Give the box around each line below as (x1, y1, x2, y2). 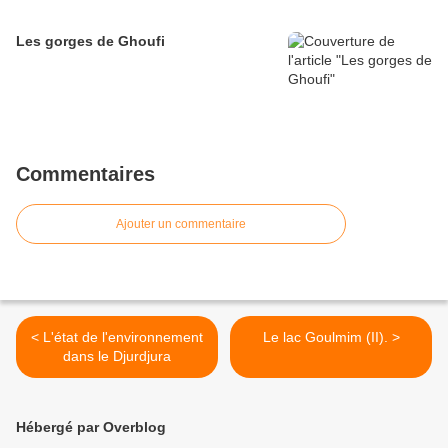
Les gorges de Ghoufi (16, 33, 165, 50)
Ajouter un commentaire (116, 217, 246, 232)
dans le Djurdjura (63, 348, 171, 365)
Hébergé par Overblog (16, 419, 166, 436)
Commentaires (16, 163, 155, 186)
